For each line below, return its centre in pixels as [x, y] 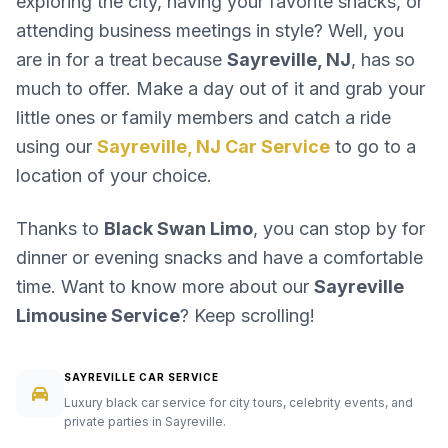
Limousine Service [98, 316]
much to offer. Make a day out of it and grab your [220, 89]
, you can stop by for [339, 229]
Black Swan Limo [178, 229]
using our [56, 147]
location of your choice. [114, 176]
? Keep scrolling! [247, 316]
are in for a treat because [121, 60]
